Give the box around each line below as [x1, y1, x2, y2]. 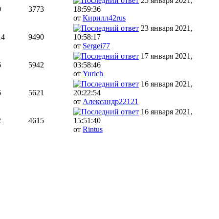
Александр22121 [83, 97, 138, 106]
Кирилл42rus [83, 14, 126, 22]
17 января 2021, [141, 52, 193, 61]
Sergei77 [83, 42, 110, 50]
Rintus [83, 125, 103, 134]
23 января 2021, [141, 24, 193, 33]
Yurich [83, 69, 103, 78]
